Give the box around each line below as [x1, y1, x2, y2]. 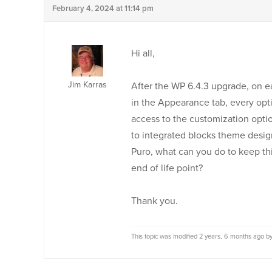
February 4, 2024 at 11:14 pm [52, 4, 154, 13]
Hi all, [131, 47, 155, 59]
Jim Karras [67, 80, 107, 90]
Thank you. [131, 195, 178, 207]
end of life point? [131, 162, 203, 174]
